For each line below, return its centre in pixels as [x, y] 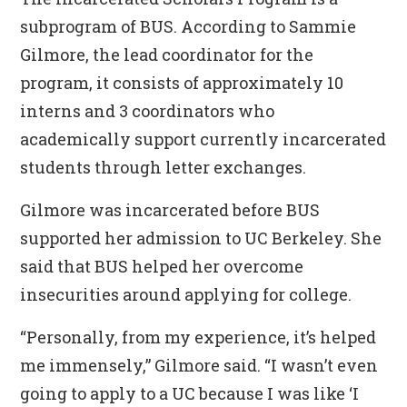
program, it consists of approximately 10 [182, 83]
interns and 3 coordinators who [148, 111]
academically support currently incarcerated [203, 139]
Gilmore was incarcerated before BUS [170, 210]
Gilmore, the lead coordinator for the [167, 55]
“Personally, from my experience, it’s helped [199, 337]
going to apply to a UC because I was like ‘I [190, 393]
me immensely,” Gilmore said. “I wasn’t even [199, 365]
